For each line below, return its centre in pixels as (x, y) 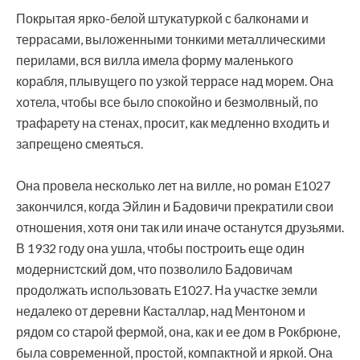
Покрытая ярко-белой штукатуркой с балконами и (162, 18)
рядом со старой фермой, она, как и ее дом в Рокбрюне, (178, 331)
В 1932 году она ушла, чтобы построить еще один (160, 248)
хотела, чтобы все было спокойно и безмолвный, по (167, 102)
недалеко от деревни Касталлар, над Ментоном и (161, 311)
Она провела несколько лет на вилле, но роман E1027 (173, 185)
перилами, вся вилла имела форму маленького (155, 60)
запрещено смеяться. (80, 143)
